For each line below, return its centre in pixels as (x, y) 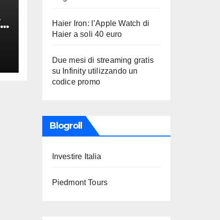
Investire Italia (77, 156)
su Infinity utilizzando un (95, 71)
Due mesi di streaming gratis (103, 60)
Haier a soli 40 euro (87, 34)
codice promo (76, 82)
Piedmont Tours (80, 182)
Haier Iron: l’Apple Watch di (101, 23)
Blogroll (66, 126)
